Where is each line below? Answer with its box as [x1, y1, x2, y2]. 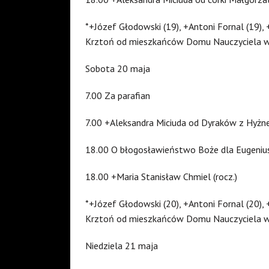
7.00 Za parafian [85, 89, 150, 101]
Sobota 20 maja [85, 62, 150, 74]
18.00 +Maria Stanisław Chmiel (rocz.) [85, 170, 237, 183]
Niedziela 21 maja [85, 239, 158, 252]
